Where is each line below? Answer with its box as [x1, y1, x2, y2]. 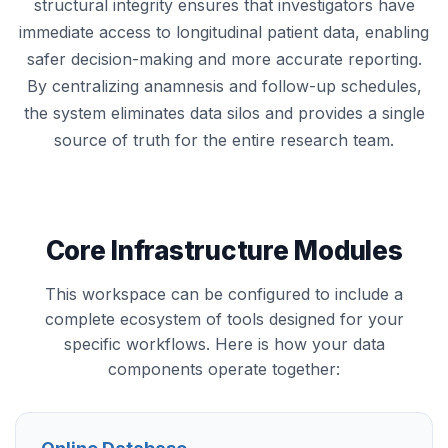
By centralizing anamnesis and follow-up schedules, [26, 76, 422, 96]
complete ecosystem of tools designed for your [44, 309, 404, 329]
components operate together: [108, 359, 340, 379]
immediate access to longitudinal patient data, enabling [19, 22, 429, 42]
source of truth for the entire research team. [54, 130, 394, 150]
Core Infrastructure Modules [45, 235, 403, 266]
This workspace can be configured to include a [45, 284, 403, 304]
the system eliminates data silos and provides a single [23, 103, 425, 123]
